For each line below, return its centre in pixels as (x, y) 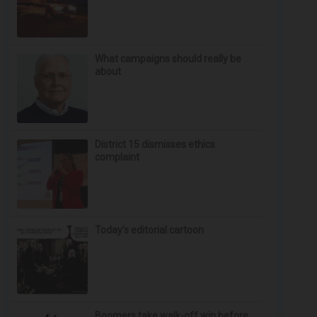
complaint (117, 157)
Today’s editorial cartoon (150, 230)
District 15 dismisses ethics (155, 144)
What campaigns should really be (168, 59)
